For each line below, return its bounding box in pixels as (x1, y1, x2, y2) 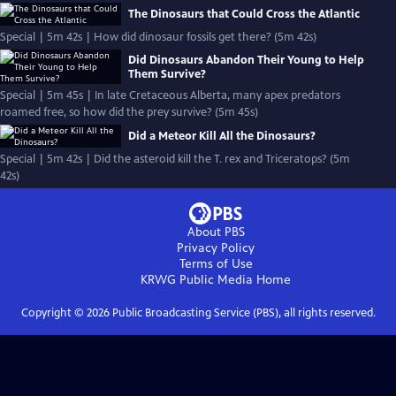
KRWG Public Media (141, 272, 253, 287)
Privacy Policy (177, 240, 255, 255)
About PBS (187, 225, 245, 240)
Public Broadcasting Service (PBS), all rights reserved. (109, 306, 376, 320)
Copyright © (20, 306, 87, 320)
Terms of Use (179, 256, 253, 271)
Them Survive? (128, 66, 206, 81)
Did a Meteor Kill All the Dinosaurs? (128, 129, 316, 143)
